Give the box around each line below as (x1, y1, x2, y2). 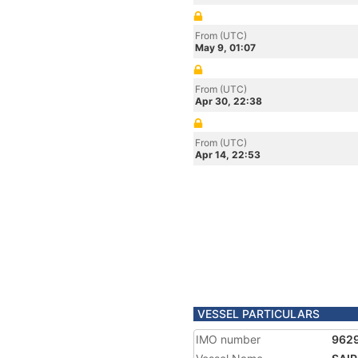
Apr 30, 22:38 (195, 95, 262, 107)
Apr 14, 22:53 (195, 149, 261, 161)
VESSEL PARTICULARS (197, 307, 320, 320)
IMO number (196, 332, 261, 346)
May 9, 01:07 (195, 42, 256, 54)
